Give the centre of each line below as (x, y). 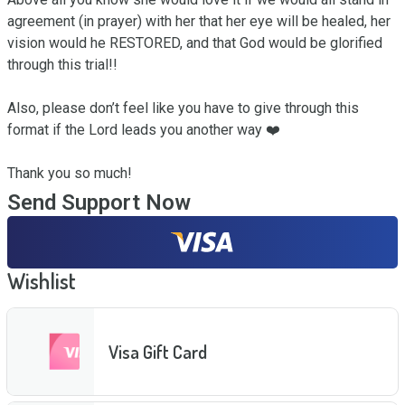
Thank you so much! (70, 173)
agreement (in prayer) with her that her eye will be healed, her (199, 21)
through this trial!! (62, 65)
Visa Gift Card (158, 351)
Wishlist (42, 281)
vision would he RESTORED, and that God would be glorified (195, 43)
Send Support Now (99, 202)
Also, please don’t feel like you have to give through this (183, 108)
